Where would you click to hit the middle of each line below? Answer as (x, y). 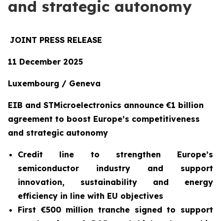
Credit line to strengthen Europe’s (115, 154)
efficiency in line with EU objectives (91, 196)
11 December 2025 (45, 62)
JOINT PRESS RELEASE (56, 40)
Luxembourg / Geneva (54, 83)
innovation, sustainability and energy (115, 182)
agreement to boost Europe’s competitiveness (104, 119)
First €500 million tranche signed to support (115, 210)
